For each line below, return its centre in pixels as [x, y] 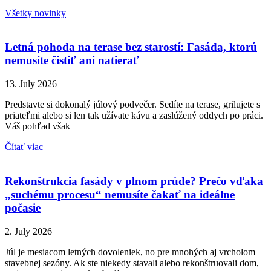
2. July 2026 [28, 231]
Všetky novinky [35, 13]
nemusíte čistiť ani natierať [72, 60]
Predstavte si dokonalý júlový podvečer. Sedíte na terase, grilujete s [132, 105]
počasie [23, 207]
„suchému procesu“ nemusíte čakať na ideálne [120, 194]
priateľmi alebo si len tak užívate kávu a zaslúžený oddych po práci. [134, 116]
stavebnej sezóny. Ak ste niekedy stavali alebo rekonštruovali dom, [132, 263]
